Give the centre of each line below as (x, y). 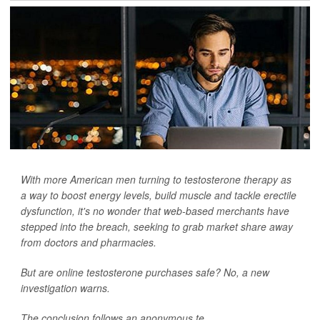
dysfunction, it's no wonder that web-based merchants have (155, 211)
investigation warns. (65, 288)
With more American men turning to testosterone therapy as (156, 179)
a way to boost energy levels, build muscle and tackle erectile (159, 195)
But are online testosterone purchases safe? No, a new (145, 272)
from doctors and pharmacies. (89, 242)
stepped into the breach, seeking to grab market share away (157, 226)
